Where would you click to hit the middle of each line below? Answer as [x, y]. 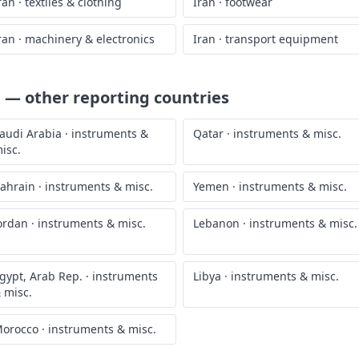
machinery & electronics [90, 39]
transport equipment [282, 39]
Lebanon [216, 223]
